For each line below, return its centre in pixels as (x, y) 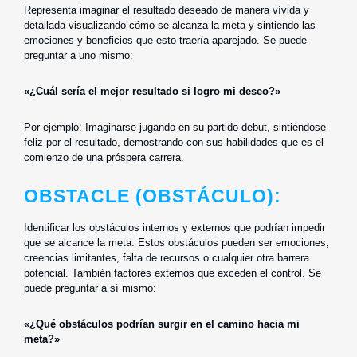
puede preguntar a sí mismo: (90, 288)
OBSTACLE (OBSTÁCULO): (153, 196)
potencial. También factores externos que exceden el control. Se (173, 273)
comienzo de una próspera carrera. (104, 157)
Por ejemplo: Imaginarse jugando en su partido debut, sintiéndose (175, 127)
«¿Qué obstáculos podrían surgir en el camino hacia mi (162, 324)
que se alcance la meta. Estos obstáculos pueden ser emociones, (177, 242)
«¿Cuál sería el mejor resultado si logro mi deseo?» (152, 91)
